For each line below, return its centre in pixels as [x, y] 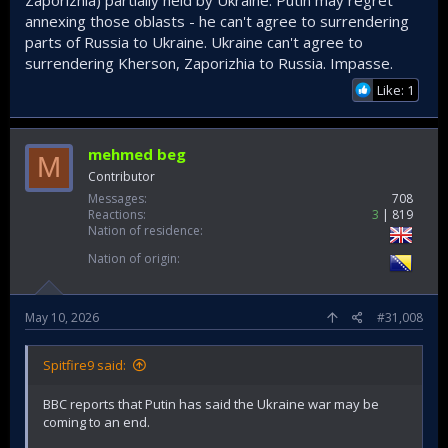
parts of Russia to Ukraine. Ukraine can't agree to [194, 41]
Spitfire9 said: [84, 364]
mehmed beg [137, 153]
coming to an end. [96, 421]
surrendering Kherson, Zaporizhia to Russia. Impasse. [209, 62]
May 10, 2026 [62, 317]
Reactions [115, 214]
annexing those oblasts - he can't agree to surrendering [217, 20]
